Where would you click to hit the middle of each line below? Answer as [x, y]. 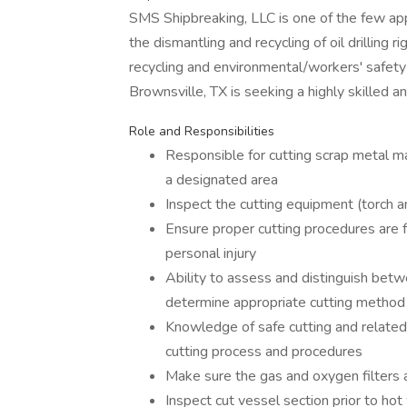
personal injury [211, 253]
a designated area [222, 180]
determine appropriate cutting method [285, 303]
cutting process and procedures [264, 352]
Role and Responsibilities [202, 131]
